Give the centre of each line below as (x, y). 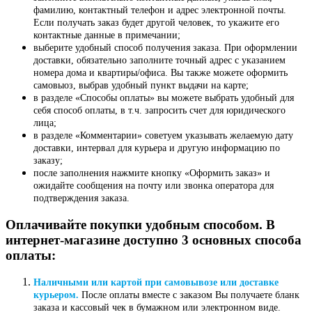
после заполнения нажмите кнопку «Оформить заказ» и (152, 173)
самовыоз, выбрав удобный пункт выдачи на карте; (141, 85)
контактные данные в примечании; (107, 35)
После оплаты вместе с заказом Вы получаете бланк (189, 295)
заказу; (48, 160)
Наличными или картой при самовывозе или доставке (156, 283)
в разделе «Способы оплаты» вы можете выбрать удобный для (164, 97)
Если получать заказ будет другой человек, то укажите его (156, 22)
